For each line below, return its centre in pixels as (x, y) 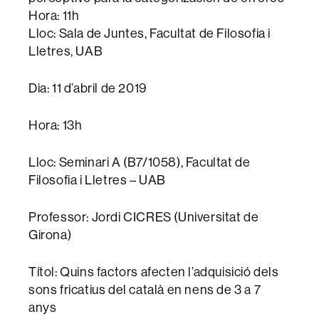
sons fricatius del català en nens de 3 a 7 (145, 290)
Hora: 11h (54, 16)
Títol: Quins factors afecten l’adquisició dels (154, 272)
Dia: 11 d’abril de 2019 (88, 88)
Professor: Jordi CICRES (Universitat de (144, 217)
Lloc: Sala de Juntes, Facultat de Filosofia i (150, 33)
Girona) (50, 235)
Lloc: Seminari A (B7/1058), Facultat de (140, 162)
